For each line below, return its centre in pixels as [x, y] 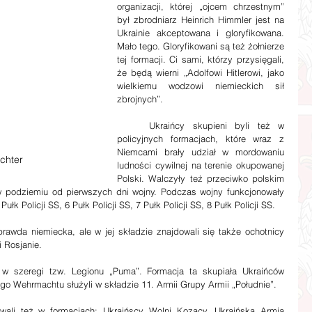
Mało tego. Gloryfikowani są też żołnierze [201, 46]
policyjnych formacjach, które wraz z [201, 138]
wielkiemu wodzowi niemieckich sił [201, 85]
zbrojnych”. [140, 99]
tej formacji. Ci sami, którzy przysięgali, [201, 59]
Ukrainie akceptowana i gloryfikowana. [201, 32]
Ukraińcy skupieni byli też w [201, 125]
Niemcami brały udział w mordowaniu [201, 151]
